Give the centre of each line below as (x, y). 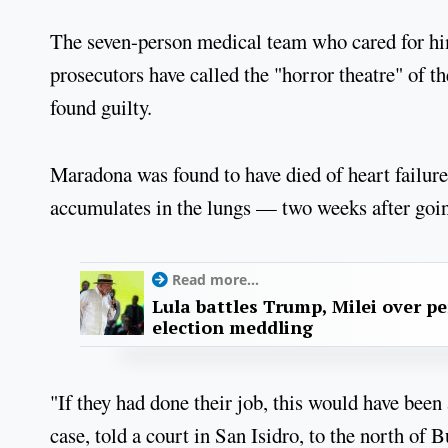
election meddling (232, 327)
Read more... (215, 280)
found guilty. (101, 106)
